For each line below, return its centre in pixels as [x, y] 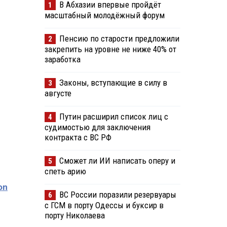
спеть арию [65, 172]
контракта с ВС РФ [78, 138]
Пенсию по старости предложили [119, 39]
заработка [62, 60]
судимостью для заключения [97, 127]
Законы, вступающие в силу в [113, 83]
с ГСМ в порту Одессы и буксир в [104, 205]
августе [58, 93]
